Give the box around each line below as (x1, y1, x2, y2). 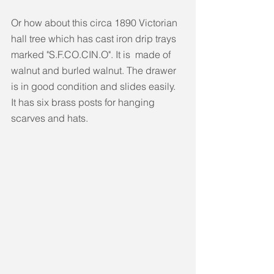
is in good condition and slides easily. (11, 80, 178, 93)
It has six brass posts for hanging (11, 96, 157, 109)
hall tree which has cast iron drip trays (11, 32, 179, 45)
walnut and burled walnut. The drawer (11, 64, 179, 77)
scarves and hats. (11, 112, 88, 125)
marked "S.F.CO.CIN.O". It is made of (11, 48, 173, 61)
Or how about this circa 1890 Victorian (11, 17, 180, 29)
